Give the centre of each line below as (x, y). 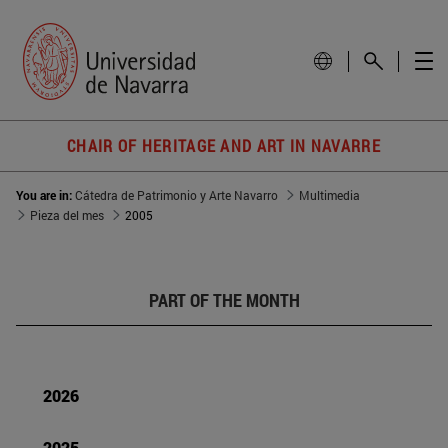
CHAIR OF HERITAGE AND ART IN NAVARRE (224, 146)
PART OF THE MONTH (224, 300)
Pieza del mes (67, 215)
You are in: (45, 195)
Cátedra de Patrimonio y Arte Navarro (176, 195)
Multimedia (329, 195)
